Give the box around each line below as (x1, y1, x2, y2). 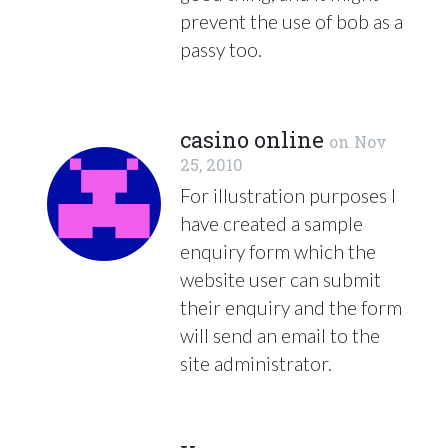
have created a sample (180, 211, 363, 235)
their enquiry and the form (180, 295, 402, 319)
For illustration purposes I (180, 183, 396, 207)
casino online (180, 124, 324, 154)
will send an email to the (180, 323, 380, 347)
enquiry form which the (180, 239, 376, 263)
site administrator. (180, 351, 332, 375)
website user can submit (180, 267, 381, 291)
